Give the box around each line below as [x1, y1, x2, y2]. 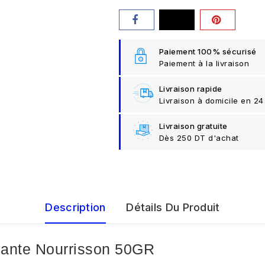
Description [45, 201, 106, 214]
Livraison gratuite [159, 121, 228, 131]
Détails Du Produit [126, 201, 220, 214]
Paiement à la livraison [159, 58, 249, 68]
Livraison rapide [159, 83, 222, 93]
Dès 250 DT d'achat [159, 132, 239, 143]
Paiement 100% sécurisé [159, 46, 257, 56]
